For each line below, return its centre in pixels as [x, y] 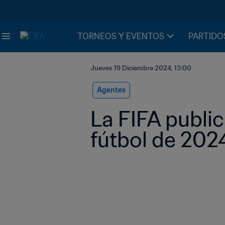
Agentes [111, 90]
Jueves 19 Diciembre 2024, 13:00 [141, 68]
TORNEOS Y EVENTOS [121, 36]
